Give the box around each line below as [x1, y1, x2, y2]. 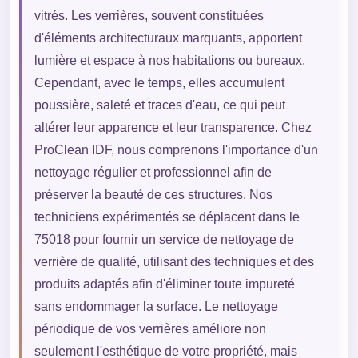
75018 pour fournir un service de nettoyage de [34, 232, 294, 246]
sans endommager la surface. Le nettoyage [34, 299, 278, 313]
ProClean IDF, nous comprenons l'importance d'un [34, 142, 318, 157]
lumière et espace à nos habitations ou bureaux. [34, 53, 305, 67]
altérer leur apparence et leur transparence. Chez [34, 120, 312, 134]
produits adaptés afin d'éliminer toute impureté [34, 276, 295, 291]
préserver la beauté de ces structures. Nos [34, 187, 272, 201]
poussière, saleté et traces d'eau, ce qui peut [34, 97, 285, 112]
